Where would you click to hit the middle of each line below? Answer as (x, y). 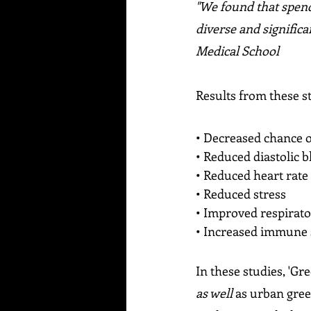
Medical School (237, 51)
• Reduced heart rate (252, 175)
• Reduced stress (241, 194)
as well (216, 293)
